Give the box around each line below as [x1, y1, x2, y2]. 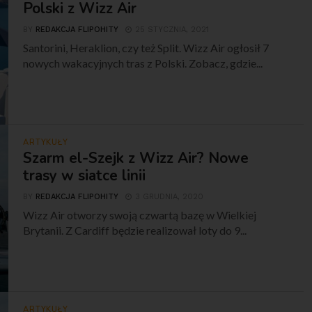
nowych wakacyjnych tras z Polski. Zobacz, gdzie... [23, 56, 263, 70]
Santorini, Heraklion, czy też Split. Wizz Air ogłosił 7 [23, 41, 270, 54]
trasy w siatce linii [23, 166, 146, 185]
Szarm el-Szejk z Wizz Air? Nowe [23, 148, 249, 168]
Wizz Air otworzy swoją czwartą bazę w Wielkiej [23, 208, 257, 221]
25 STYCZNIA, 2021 [135, 25, 210, 34]
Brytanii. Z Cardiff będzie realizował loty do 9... [23, 224, 247, 237]
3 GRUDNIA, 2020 [135, 192, 204, 201]
